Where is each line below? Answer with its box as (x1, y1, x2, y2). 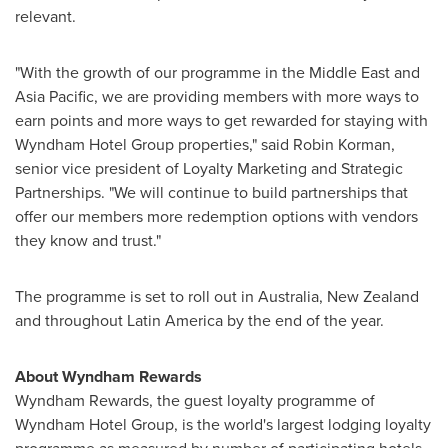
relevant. (15, 5, 76, 28)
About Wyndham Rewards (15, 365, 202, 388)
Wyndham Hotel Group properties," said (15, 133, 293, 156)
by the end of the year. (223, 309, 384, 332)
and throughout (15, 309, 127, 332)
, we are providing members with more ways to (94, 85, 419, 108)
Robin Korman (293, 133, 391, 156)
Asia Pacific (15, 85, 94, 108)
